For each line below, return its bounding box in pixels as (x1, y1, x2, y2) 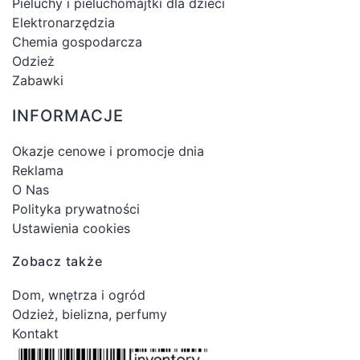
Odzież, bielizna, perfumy (12, 305, 167, 322)
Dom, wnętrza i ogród (12, 286, 145, 303)
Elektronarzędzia (12, 14, 115, 31)
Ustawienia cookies (12, 219, 130, 236)
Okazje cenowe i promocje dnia (12, 142, 204, 159)
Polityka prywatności (12, 200, 140, 217)
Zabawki (12, 72, 63, 88)
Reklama (12, 162, 63, 178)
